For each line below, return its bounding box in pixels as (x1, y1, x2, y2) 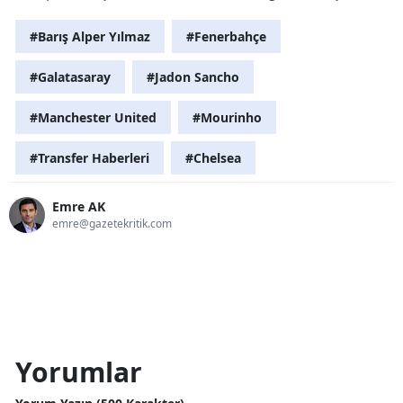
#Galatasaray (30, 67, 111, 85)
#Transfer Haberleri (30, 148, 149, 166)
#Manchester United (30, 108, 157, 126)
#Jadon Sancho (147, 67, 239, 85)
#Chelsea (185, 148, 241, 166)
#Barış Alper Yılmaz (30, 27, 150, 45)
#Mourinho (193, 108, 262, 126)
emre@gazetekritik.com (52, 216, 172, 232)
